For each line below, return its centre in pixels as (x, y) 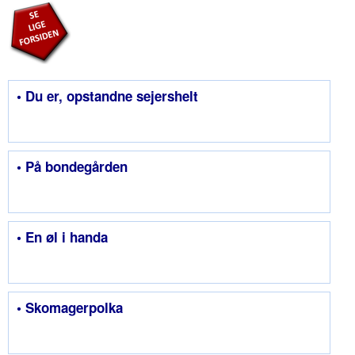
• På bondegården (72, 167)
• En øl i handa (62, 237)
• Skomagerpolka (70, 308)
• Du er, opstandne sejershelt (107, 96)
